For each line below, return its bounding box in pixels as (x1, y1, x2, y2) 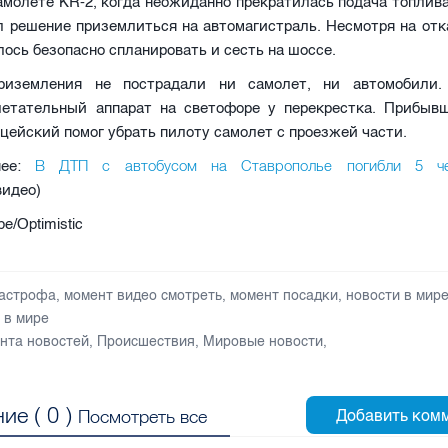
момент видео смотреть (64, 286, 223, 304)
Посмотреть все (78, 404, 208, 428)
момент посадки (230, 286, 339, 304)
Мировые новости (203, 332, 324, 350)
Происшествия (97, 332, 196, 350)
